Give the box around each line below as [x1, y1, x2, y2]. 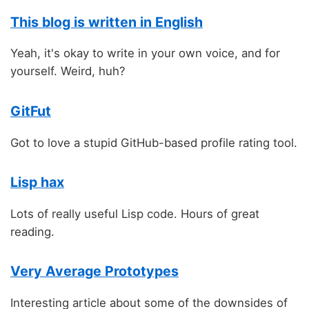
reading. [10, 224, 54, 239]
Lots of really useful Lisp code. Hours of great [10, 206, 259, 221]
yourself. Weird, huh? [10, 64, 126, 79]
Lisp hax [10, 174, 64, 191]
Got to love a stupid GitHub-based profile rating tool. [10, 135, 297, 150]
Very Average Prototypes [10, 263, 179, 280]
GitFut [10, 102, 51, 119]
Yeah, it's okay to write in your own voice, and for [10, 46, 280, 61]
